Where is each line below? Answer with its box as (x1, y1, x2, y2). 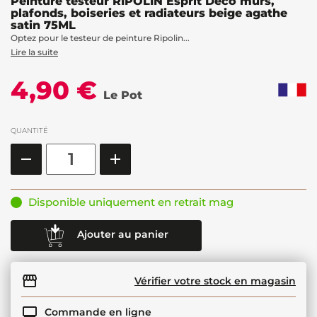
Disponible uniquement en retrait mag (28, 195, 234, 209)
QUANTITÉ (11, 125, 48, 135)
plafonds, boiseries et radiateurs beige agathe (11, 6, 287, 20)
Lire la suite (11, 46, 58, 57)
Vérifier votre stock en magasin (134, 274, 296, 287)
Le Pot (103, 88, 142, 102)
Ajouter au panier (77, 228, 168, 241)
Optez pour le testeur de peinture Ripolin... (11, 32, 190, 43)
